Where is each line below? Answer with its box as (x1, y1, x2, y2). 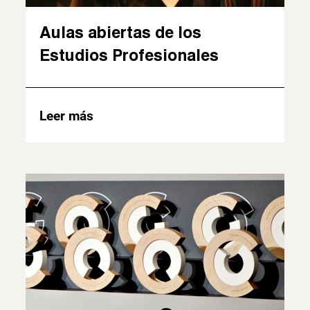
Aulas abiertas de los (39, 21, 202, 42)
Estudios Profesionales (39, 44, 219, 64)
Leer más (39, 107, 94, 124)
